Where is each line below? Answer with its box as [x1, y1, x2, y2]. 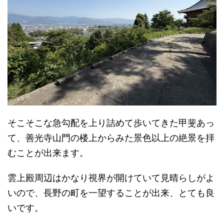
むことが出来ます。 [7, 147, 88, 158]
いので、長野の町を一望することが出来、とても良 [7, 187, 214, 198]
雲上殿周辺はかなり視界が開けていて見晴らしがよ [7, 172, 214, 183]
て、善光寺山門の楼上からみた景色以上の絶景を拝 [7, 132, 214, 143]
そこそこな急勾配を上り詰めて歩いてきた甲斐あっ [7, 117, 214, 128]
